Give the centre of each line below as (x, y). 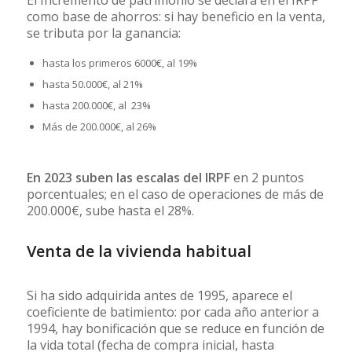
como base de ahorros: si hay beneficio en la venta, (176, 17)
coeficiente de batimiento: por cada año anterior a (172, 312)
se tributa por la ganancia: (103, 33)
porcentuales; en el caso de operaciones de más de (175, 194)
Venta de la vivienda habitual (139, 251)
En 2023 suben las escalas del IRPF (128, 177)
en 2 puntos (267, 177)
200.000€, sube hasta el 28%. (110, 210)
